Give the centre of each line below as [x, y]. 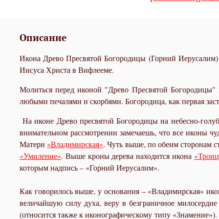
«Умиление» [40, 156]
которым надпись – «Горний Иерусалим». [89, 168]
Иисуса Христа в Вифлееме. [67, 70]
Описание [43, 38]
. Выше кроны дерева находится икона [128, 156]
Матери [33, 144]
